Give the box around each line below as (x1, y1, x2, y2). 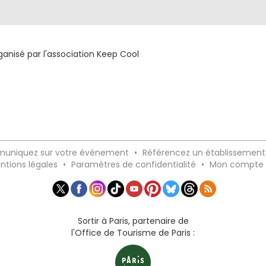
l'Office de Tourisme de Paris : (71, 227, 195, 239)
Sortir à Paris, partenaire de (77, 215, 189, 227)
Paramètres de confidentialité (71, 159, 196, 170)
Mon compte (210, 159, 264, 170)
